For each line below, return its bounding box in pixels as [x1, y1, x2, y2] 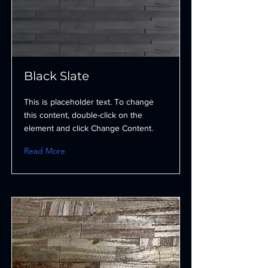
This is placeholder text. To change [24, 97, 154, 106]
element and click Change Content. [24, 123, 153, 133]
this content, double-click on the [24, 110, 142, 120]
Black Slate [24, 69, 89, 83]
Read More [24, 145, 65, 156]
